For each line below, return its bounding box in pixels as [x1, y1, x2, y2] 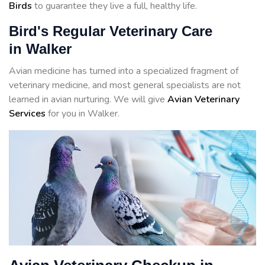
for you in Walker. [46, 107, 119, 121]
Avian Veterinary [167, 93, 240, 106]
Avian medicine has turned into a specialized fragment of [9, 64, 238, 78]
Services [9, 107, 46, 121]
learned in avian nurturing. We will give [9, 93, 167, 106]
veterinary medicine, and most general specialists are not [9, 79, 241, 92]
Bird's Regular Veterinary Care [9, 23, 212, 40]
